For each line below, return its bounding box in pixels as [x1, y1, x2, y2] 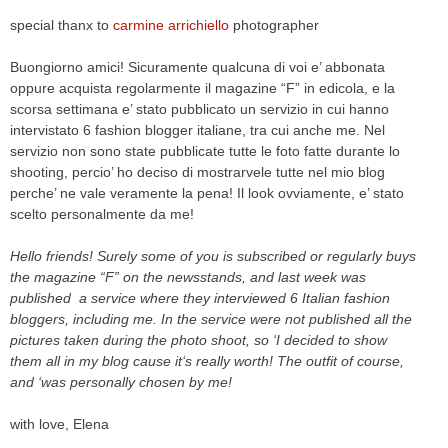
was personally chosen [41, 374, 185, 390]
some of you [141, 248, 219, 264]
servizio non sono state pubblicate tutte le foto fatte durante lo [10, 143, 400, 159]
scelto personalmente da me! [10, 206, 194, 222]
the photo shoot [147, 332, 246, 348]
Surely [97, 248, 137, 264]
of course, [341, 353, 404, 369]
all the [374, 311, 412, 327]
